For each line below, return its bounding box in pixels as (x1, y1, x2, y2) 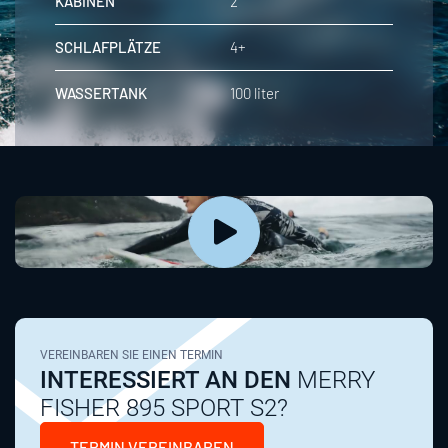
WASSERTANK (55, 84, 147, 103)
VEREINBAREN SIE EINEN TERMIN (40, 348, 223, 363)
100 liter (230, 84, 279, 103)
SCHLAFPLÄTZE (55, 38, 161, 57)
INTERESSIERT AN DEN (40, 366, 291, 395)
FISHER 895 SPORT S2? (40, 394, 288, 423)
